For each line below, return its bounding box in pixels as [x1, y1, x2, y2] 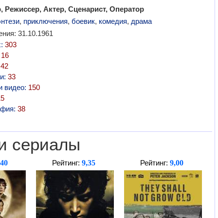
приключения [23, 17, 68, 25]
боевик [71, 17, 95, 25]
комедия [98, 17, 127, 25]
